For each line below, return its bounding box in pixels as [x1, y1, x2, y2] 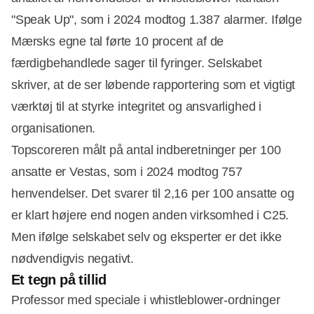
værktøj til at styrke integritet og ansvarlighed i [11, 100, 262, 114]
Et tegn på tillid [11, 272, 107, 288]
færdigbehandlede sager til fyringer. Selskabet [11, 56, 262, 71]
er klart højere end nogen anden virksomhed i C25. [11, 208, 289, 223]
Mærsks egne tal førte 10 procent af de [11, 34, 224, 49]
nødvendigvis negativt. [11, 252, 135, 266]
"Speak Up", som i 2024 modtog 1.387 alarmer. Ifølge [11, 13, 302, 27]
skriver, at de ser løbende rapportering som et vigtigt [11, 78, 296, 93]
